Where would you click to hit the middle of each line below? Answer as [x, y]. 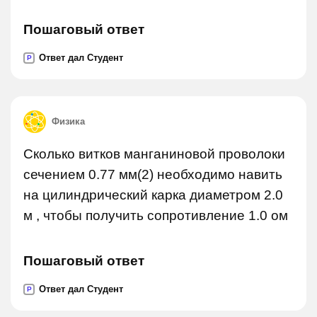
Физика [68, 121]
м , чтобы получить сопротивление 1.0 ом [156, 215]
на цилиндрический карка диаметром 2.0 [153, 195]
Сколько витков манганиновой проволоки [154, 154]
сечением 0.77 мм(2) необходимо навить [153, 174]
